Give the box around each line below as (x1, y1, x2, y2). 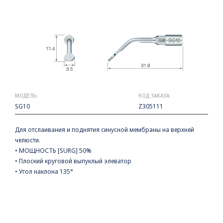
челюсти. (15, 136, 40, 144)
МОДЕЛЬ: (15, 92, 38, 99)
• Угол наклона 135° (15, 167, 73, 176)
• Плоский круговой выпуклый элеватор (15, 157, 131, 165)
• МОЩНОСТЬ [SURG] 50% (15, 146, 92, 155)
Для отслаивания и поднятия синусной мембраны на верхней (15, 125, 194, 134)
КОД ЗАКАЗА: (138, 92, 171, 99)
